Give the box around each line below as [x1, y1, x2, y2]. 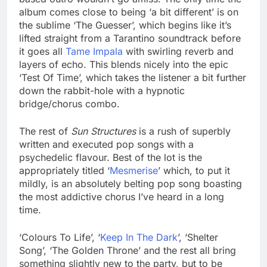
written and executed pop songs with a [19, 138, 194, 151]
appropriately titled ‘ [19, 164, 110, 177]
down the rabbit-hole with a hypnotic [19, 85, 185, 97]
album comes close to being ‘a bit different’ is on [19, 6, 238, 18]
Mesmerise [110, 164, 158, 177]
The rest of [19, 125, 71, 138]
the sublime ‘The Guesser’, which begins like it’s [19, 19, 231, 32]
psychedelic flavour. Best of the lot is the [19, 151, 202, 164]
